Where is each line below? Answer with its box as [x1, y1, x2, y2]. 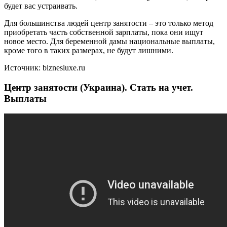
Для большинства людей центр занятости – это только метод [4, 18, 213, 27]
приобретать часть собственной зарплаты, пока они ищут [4, 27, 203, 36]
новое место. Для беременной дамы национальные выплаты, [4, 36, 215, 46]
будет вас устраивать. [4, 1, 78, 10]
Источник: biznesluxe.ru [4, 63, 85, 72]
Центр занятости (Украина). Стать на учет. [4, 82, 193, 93]
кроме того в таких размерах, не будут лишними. [4, 46, 173, 55]
